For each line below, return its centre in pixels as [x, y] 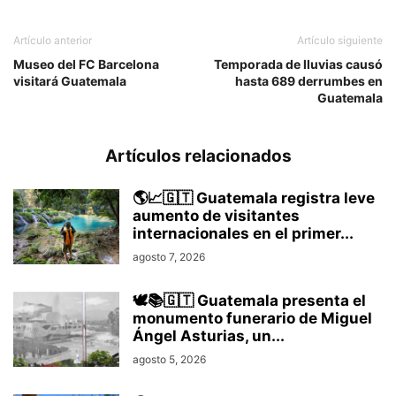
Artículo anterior [53, 40]
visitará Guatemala [70, 80]
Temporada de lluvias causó [298, 64]
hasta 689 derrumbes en [309, 80]
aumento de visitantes [216, 215]
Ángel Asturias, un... [209, 335]
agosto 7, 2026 [169, 256]
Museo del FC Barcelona [86, 64]
